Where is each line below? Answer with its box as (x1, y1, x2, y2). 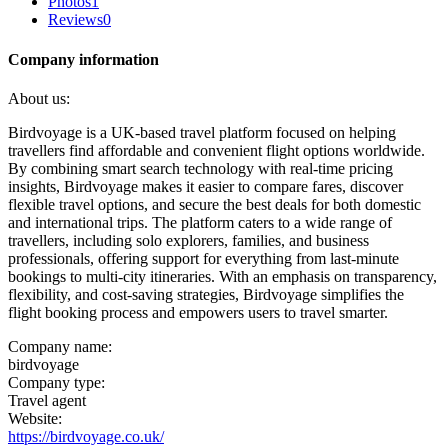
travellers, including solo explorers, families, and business (8, 231, 369, 249)
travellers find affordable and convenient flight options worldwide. (8, 141, 425, 159)
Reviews (48, 11, 103, 29)
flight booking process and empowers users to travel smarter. (8, 303, 388, 321)
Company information (8, 50, 159, 68)
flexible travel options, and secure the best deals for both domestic (8, 195, 421, 213)
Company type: (8, 373, 105, 391)
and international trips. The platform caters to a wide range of (8, 213, 392, 231)
